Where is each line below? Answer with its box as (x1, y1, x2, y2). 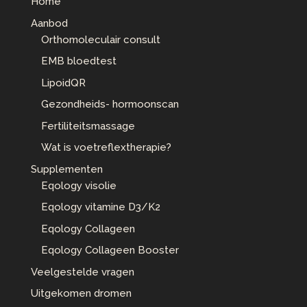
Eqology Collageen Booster (40, 244, 179, 257)
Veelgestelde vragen (30, 265, 134, 278)
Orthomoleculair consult (40, 33, 160, 46)
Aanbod (30, 16, 68, 29)
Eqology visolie (40, 179, 116, 192)
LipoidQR (40, 76, 86, 89)
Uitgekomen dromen (30, 287, 132, 300)
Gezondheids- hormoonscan (40, 98, 179, 111)
